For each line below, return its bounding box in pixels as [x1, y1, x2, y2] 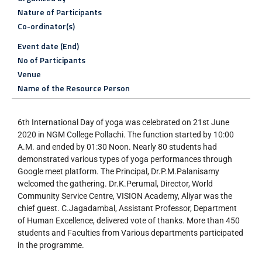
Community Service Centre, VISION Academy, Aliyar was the [18, 191, 232, 201]
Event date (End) [18, 40, 79, 53]
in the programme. [18, 240, 84, 250]
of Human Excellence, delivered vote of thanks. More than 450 [18, 216, 240, 226]
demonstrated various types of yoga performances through [18, 154, 232, 164]
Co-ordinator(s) [18, 20, 75, 33]
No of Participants [18, 54, 85, 67]
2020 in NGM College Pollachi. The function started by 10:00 [18, 130, 234, 140]
